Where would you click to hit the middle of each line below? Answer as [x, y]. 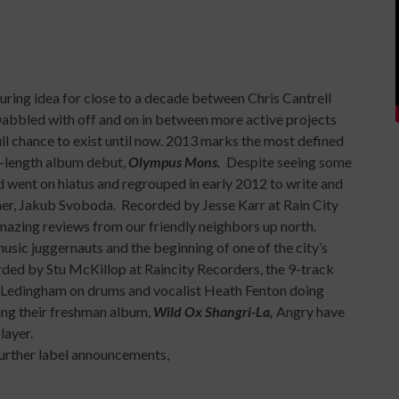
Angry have [309, 311]
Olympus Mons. [176, 161]
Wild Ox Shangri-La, [213, 311]
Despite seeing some [288, 161]
